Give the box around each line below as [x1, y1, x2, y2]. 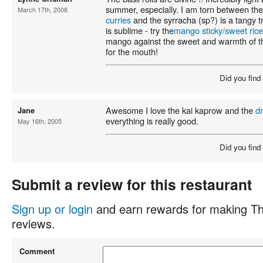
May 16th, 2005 [18, 116, 62, 126]
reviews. [12, 215, 55, 232]
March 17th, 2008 [18, 4, 68, 14]
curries [106, 13, 131, 26]
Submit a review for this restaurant [12, 174, 252, 195]
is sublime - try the [106, 23, 174, 36]
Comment [19, 245, 55, 257]
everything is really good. [106, 114, 198, 127]
